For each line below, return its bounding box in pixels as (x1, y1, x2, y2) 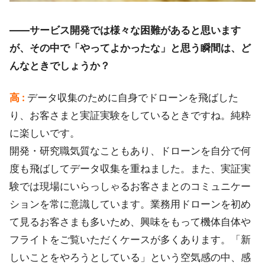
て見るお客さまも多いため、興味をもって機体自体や (9, 216, 251, 228)
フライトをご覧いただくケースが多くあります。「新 (9, 234, 251, 246)
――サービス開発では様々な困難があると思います (9, 24, 241, 37)
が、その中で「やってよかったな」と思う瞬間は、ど (9, 42, 251, 54)
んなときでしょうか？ (9, 60, 110, 72)
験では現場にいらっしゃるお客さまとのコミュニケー (9, 180, 251, 193)
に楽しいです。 (9, 127, 80, 140)
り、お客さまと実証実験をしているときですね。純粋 (9, 109, 251, 122)
